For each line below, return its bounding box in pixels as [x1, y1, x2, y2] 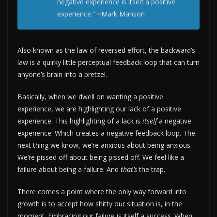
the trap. [137, 164, 165, 174]
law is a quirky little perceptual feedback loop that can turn [17, 57, 200, 67]
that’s [121, 164, 137, 174]
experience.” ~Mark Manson [57, 9, 145, 18]
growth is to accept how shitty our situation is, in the [17, 199, 182, 208]
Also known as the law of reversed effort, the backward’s [17, 45, 195, 55]
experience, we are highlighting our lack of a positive [17, 104, 181, 113]
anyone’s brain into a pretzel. [17, 69, 107, 79]
